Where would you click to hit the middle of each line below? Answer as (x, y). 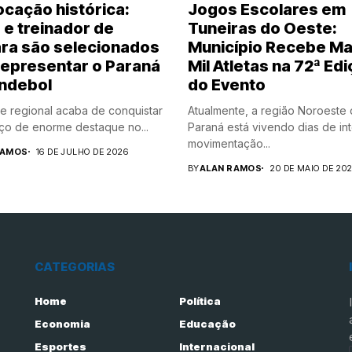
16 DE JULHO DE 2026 (82, 151)
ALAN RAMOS (231, 168)
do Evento (227, 84)
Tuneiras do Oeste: (262, 28)
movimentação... (229, 143)
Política (200, 301)
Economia (62, 323)
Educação (207, 323)
